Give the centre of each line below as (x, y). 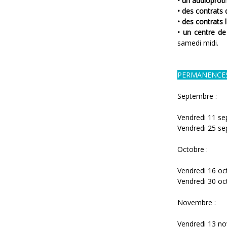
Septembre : (197, 96)
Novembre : (197, 202)
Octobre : (193, 149)
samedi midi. (198, 43)
